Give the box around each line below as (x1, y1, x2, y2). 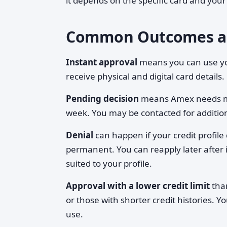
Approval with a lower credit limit (66, 180, 210, 192)
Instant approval (66, 56, 137, 68)
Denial (66, 129, 93, 141)
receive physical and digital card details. (66, 70, 224, 82)
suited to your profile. (66, 158, 152, 169)
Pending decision (66, 93, 139, 104)
